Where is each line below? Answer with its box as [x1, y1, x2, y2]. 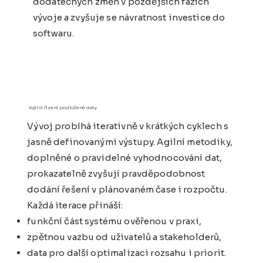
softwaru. [32, 27, 75, 39]
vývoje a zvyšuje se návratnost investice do [32, 11, 225, 23]
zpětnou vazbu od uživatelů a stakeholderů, [27, 231, 222, 242]
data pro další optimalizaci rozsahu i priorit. [27, 247, 227, 258]
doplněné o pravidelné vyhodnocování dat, [27, 151, 222, 163]
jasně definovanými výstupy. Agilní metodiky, [27, 136, 232, 147]
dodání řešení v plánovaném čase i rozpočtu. [27, 183, 227, 195]
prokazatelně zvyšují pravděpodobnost [27, 167, 205, 179]
